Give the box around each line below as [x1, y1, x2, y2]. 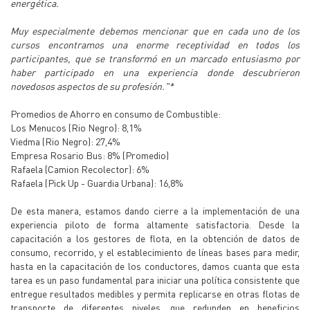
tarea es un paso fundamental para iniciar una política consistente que [10, 273, 300, 286]
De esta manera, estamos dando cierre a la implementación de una [10, 204, 300, 217]
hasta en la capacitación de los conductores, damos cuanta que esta [10, 259, 300, 272]
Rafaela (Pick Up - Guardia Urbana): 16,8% [10, 176, 183, 189]
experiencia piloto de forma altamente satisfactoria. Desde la [10, 218, 300, 230]
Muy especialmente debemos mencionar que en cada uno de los [10, 24, 300, 37]
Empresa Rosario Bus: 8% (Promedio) [10, 149, 169, 161]
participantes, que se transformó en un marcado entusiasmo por [10, 52, 300, 64]
